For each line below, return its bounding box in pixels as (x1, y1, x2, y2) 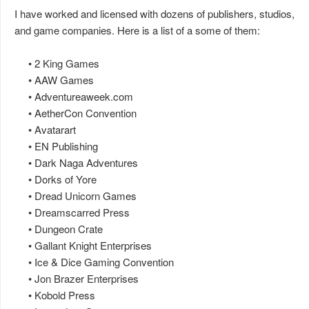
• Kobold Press (14, 288, 95, 302)
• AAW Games (14, 72, 94, 87)
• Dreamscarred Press (14, 205, 130, 219)
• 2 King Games (14, 56, 99, 70)
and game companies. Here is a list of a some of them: (14, 23, 260, 37)
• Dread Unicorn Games (14, 188, 137, 203)
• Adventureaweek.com (14, 89, 133, 103)
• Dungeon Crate (14, 221, 103, 236)
